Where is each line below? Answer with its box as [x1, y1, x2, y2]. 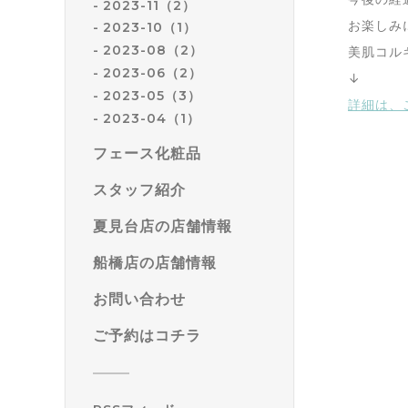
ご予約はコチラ [93, 326, 201, 344]
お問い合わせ [93, 290, 186, 308]
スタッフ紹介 [93, 180, 186, 199]
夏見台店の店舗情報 [93, 217, 232, 235]
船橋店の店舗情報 [93, 253, 217, 271]
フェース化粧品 [93, 144, 201, 162]
